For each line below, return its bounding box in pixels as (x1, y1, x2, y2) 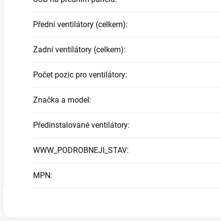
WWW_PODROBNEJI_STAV (33, 146, 127, 155)
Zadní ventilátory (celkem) (33, 45, 124, 54)
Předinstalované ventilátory (33, 120, 128, 130)
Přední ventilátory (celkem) (33, 20, 126, 29)
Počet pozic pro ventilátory (33, 70, 125, 79)
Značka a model (33, 95, 89, 105)
